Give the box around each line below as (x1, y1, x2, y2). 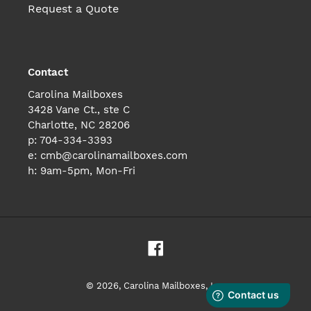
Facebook (162, 239, 215, 253)
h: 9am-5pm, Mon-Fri (28, 165, 135, 178)
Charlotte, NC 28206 (28, 119, 133, 132)
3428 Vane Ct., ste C (28, 103, 130, 117)
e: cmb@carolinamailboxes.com (28, 149, 187, 162)
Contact (28, 65, 68, 78)
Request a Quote (28, 1, 119, 15)
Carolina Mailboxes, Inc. (123, 280, 226, 291)
